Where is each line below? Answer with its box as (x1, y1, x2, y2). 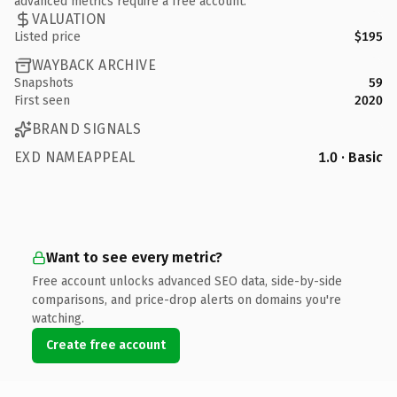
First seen (14, 92, 70, 108)
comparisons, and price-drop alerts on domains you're (32, 292, 341, 307)
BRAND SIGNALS (32, 121, 142, 137)
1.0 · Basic (318, 148, 383, 166)
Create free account (46, 337, 166, 353)
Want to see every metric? (46, 248, 222, 266)
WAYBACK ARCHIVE (32, 57, 156, 74)
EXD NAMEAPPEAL (14, 148, 136, 166)
